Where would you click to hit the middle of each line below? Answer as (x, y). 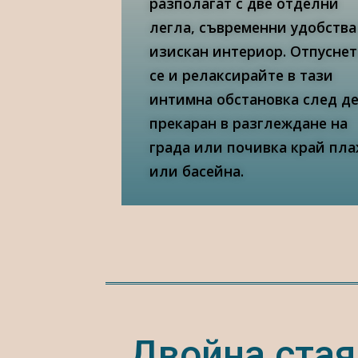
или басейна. (196, 171)
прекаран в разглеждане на (248, 123)
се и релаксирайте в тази (241, 76)
